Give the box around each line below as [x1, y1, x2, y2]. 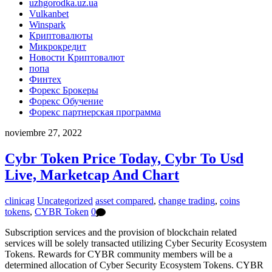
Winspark [29, 19, 66, 30]
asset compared [95, 195, 154, 206]
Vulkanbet [29, 8, 69, 19]
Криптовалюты [29, 30, 93, 41]
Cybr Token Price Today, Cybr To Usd [5, 150, 243, 166]
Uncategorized [37, 195, 93, 206]
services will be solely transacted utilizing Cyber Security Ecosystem [5, 238, 267, 249]
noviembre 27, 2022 [5, 127, 82, 138]
